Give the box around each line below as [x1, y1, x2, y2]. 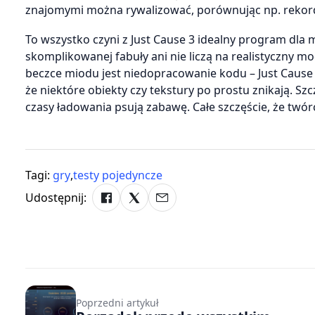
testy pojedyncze [73, 167, 162, 184]
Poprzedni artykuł [76, 295, 159, 309]
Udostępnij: [25, 190, 86, 206]
